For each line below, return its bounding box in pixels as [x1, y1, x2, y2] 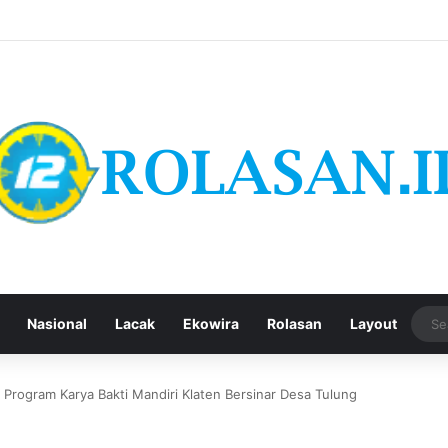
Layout [349, 315, 397, 332]
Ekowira [182, 315, 239, 332]
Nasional [26, 315, 87, 332]
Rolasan [266, 315, 322, 332]
